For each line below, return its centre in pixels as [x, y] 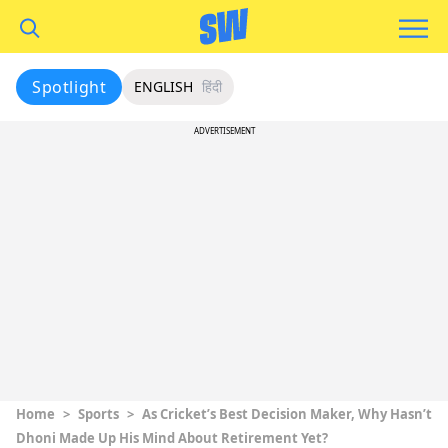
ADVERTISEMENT [224, 130]
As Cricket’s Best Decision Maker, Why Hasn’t [287, 414]
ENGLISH [164, 86]
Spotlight [69, 87]
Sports [98, 414]
